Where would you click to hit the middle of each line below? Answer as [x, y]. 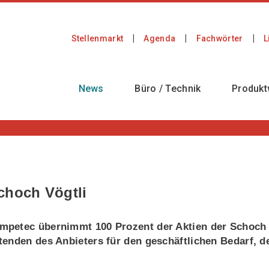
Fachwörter [219, 38]
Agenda [160, 38]
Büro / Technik [168, 89]
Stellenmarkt [97, 38]
